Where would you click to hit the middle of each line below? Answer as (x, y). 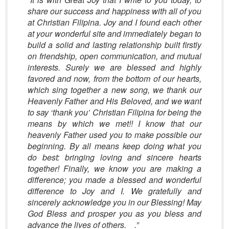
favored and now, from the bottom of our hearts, (114, 78)
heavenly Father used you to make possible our (114, 135)
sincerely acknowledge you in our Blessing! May (114, 202)
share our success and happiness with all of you (114, 11)
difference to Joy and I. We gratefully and (114, 191)
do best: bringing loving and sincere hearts (114, 157)
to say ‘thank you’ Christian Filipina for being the (114, 112)
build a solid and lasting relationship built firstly (114, 45)
